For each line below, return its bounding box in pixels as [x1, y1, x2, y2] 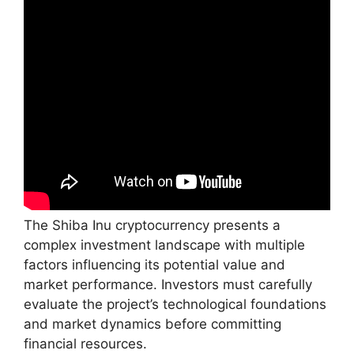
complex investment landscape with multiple [24, 236, 305, 253]
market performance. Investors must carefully [24, 276, 312, 292]
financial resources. [24, 335, 147, 352]
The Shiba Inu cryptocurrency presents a [24, 217, 281, 233]
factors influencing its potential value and [24, 256, 285, 273]
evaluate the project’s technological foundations [24, 296, 326, 312]
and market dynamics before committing [24, 315, 281, 332]
